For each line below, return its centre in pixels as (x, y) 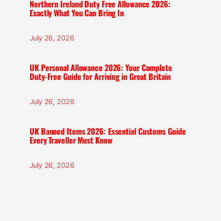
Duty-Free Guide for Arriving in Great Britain (100, 76)
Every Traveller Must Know (71, 140)
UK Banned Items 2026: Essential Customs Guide (108, 131)
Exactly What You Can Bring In (77, 13)
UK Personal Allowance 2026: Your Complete (101, 67)
